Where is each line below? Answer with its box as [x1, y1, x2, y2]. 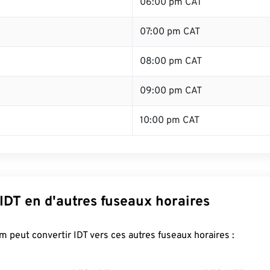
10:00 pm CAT [140, 115, 199, 127]
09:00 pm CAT [140, 85, 202, 97]
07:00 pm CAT [140, 26, 200, 38]
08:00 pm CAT [140, 55, 202, 67]
